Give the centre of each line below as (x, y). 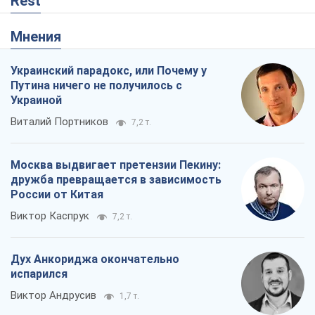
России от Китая (57, 55)
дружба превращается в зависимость (116, 40)
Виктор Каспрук (50, 76)
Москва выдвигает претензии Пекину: (116, 25)
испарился (39, 134)
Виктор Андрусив (53, 156)
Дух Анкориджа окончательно (95, 120)
